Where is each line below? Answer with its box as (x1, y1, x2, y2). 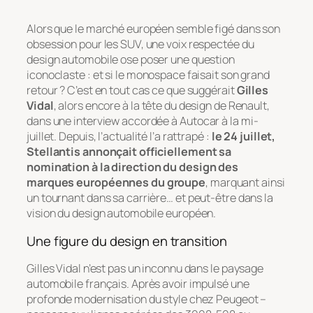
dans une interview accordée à (27, 113, 180, 129)
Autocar (180, 113, 220, 129)
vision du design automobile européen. (27, 205, 217, 221)
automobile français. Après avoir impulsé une (27, 276, 249, 292)
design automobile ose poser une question (27, 52, 235, 68)
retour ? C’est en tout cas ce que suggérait (27, 82, 237, 99)
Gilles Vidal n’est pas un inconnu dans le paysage (27, 261, 264, 277)
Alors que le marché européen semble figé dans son (27, 21, 281, 37)
